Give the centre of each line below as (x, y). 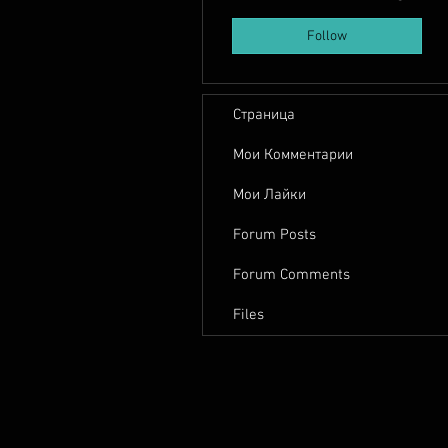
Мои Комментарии (293, 155)
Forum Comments (291, 275)
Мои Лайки (269, 195)
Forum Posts (274, 235)
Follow (327, 36)
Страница (264, 115)
